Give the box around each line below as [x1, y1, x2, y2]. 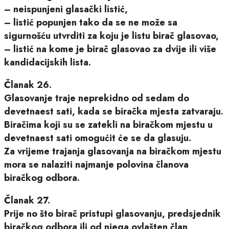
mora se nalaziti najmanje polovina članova [4, 157, 189, 171]
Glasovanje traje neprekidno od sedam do [4, 91, 189, 105]
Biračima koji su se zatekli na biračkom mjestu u [4, 118, 213, 131]
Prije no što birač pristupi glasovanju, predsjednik [4, 207, 221, 220]
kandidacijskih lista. [4, 55, 91, 69]
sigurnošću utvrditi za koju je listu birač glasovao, [4, 29, 219, 42]
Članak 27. [4, 193, 50, 207]
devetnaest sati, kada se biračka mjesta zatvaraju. [4, 104, 223, 118]
